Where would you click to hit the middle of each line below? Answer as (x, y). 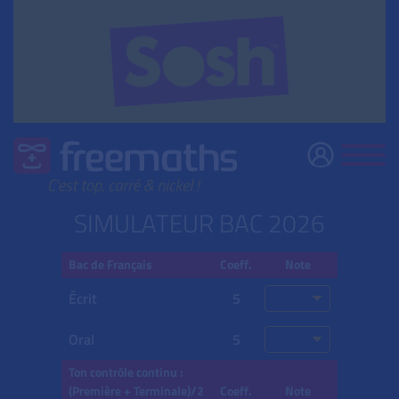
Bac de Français (110, 265)
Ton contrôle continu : (126, 373)
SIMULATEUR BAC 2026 (199, 224)
